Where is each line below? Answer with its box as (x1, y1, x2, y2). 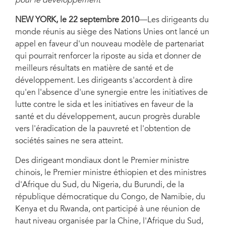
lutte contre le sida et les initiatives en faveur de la (15, 101, 193, 109)
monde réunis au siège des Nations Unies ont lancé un (15, 28, 209, 36)
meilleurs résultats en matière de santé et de (15, 65, 174, 73)
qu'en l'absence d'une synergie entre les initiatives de (15, 89, 208, 97)
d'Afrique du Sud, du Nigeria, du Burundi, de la (15, 181, 184, 189)
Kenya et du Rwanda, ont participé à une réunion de (15, 205, 200, 213)
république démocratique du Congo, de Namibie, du (15, 193, 205, 201)
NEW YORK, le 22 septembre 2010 (15, 16, 139, 24)
